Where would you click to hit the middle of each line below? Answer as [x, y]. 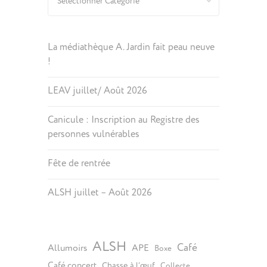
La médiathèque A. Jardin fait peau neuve [131, 47]
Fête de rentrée [79, 163]
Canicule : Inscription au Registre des [123, 120]
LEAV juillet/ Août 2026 [97, 91]
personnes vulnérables [93, 134]
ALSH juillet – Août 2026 [100, 193]
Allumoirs [67, 248]
